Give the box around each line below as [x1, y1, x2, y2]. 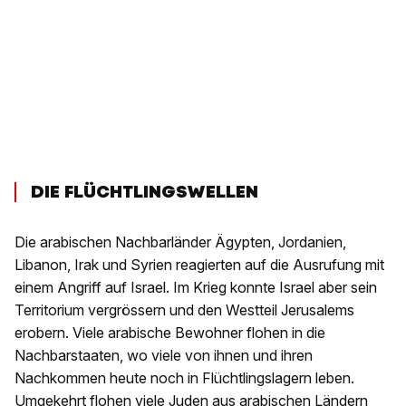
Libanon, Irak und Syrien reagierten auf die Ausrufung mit [14, 255, 384, 274]
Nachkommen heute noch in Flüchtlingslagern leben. [14, 368, 354, 387]
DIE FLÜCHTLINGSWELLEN [31, 179, 258, 203]
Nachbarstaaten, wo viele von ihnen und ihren [14, 345, 313, 364]
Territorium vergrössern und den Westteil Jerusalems [14, 300, 354, 319]
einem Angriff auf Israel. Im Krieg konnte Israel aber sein [14, 277, 377, 296]
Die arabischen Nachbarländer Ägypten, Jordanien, [14, 232, 346, 251]
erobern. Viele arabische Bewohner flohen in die [14, 323, 325, 342]
